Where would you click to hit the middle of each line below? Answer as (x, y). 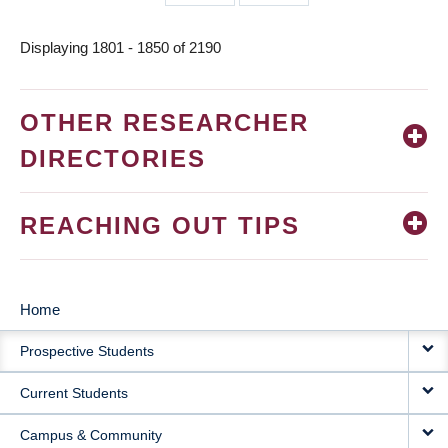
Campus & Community (91, 435)
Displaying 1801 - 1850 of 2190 (120, 48)
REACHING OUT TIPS (160, 226)
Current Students (74, 393)
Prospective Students (87, 351)
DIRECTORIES (113, 159)
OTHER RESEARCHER (164, 123)
